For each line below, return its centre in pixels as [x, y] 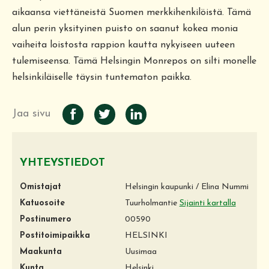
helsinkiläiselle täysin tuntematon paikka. [102, 77]
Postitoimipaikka [55, 235]
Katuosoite [42, 203]
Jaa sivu [31, 113]
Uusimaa [141, 252]
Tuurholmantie [152, 203]
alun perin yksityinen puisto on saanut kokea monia [125, 29]
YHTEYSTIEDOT [62, 163]
